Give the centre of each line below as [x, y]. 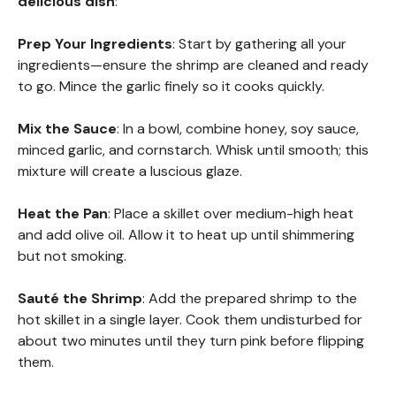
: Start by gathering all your [259, 43]
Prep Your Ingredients [95, 43]
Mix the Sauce [67, 128]
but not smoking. [72, 255]
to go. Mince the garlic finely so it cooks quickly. [171, 86]
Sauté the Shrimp [80, 298]
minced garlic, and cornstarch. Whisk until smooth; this [193, 149]
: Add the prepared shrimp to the [250, 298]
